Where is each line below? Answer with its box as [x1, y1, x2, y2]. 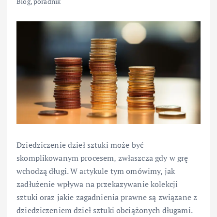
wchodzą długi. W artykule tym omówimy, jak [16, 166, 175, 177]
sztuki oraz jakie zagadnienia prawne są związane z [16, 192, 198, 203]
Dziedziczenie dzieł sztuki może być [16, 139, 144, 151]
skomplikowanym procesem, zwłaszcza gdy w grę [16, 153, 188, 164]
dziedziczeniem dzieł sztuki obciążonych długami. [16, 205, 192, 216]
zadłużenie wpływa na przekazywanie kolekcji [16, 179, 178, 190]
